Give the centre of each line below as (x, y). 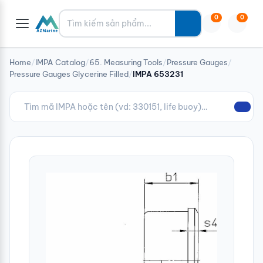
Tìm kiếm (80, 17)
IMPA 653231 (158, 74)
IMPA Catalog (60, 62)
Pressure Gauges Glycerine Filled (69, 74)
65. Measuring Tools (126, 62)
